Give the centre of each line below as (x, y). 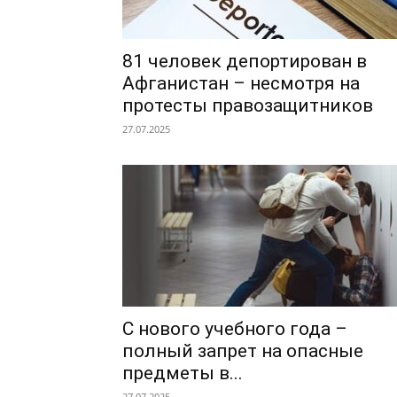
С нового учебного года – (235, 329)
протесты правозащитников (248, 105)
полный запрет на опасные (243, 351)
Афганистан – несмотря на (241, 83)
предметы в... (183, 373)
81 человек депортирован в (245, 61)
